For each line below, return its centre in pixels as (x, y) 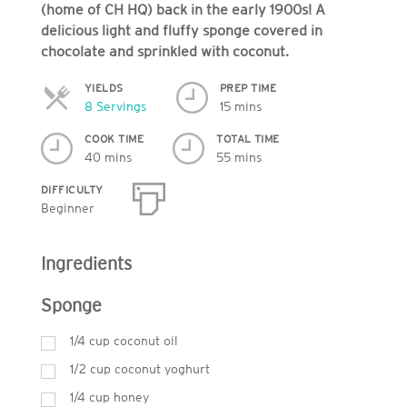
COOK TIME (114, 139)
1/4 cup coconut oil (124, 340)
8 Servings (115, 107)
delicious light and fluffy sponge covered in (181, 30)
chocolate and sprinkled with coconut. (164, 50)
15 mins (241, 107)
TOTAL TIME (248, 139)
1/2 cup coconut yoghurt (139, 368)
